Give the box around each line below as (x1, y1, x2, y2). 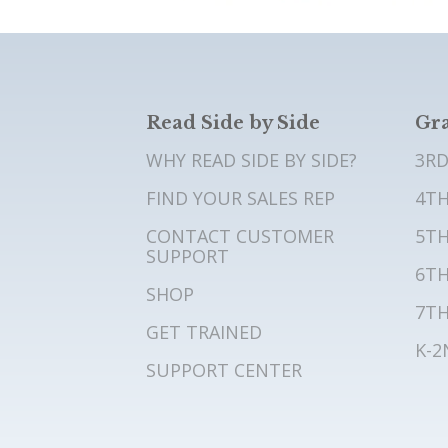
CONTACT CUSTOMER (145, 223, 334, 248)
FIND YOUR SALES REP (145, 185, 335, 210)
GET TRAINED (145, 319, 262, 344)
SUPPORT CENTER (145, 357, 302, 382)
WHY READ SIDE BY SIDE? (145, 147, 357, 172)
